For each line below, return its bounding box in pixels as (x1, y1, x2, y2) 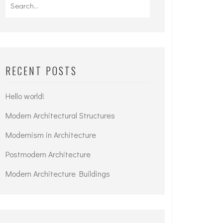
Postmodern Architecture (5, 149, 91, 159)
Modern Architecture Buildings (5, 168, 110, 179)
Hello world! (5, 91, 44, 101)
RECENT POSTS (5, 63, 77, 78)
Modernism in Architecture (5, 129, 96, 140)
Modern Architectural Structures (5, 110, 115, 120)
